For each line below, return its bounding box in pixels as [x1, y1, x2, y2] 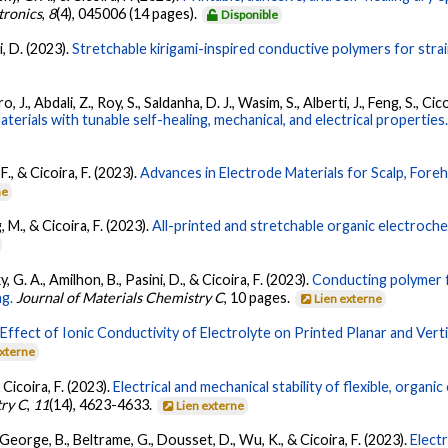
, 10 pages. [224, 288, 294, 306]
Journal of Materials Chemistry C [16, 288, 225, 306]
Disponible [221, 6, 279, 22]
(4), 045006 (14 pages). [56, 4, 201, 22]
